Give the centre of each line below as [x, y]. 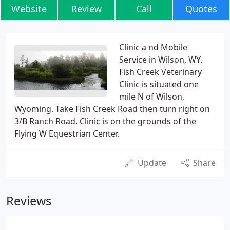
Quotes [201, 9]
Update [152, 163]
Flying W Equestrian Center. [67, 133]
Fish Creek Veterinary [160, 72]
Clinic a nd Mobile [153, 47]
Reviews [29, 201]
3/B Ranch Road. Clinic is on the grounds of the [105, 121]
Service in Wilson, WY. [161, 60]
